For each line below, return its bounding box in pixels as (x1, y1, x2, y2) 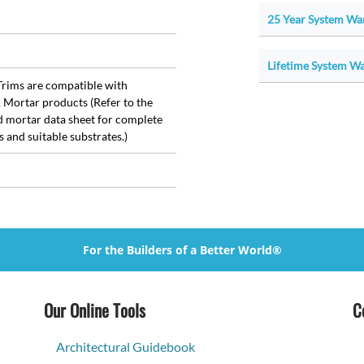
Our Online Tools (44, 297, 145, 323)
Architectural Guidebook (56, 339, 195, 355)
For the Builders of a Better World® (82, 242, 282, 258)
